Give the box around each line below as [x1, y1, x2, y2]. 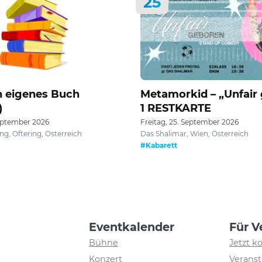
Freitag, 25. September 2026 [140, 117, 239, 126]
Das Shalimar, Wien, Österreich [140, 129, 249, 138]
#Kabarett [140, 140, 177, 150]
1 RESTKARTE [140, 101, 211, 115]
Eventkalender [89, 219, 174, 234]
